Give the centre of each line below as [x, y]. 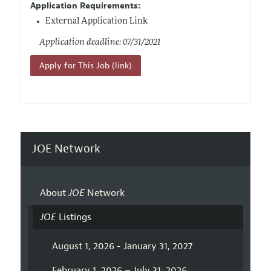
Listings [73, 217]
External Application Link [96, 21]
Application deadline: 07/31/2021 [100, 42]
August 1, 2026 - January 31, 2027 [122, 247]
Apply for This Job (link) [85, 65]
